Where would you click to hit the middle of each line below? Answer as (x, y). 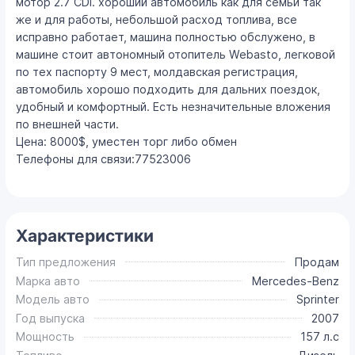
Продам (317, 261)
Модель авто (53, 300)
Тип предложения (66, 261)
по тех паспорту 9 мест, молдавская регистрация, (157, 72)
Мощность (46, 337)
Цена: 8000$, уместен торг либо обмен (127, 142)
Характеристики (85, 235)
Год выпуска (51, 318)
